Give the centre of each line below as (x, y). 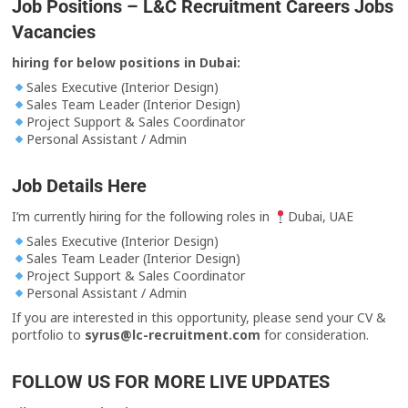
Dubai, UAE (321, 217)
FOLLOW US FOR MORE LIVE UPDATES (171, 382)
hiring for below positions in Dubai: (127, 63)
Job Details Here (80, 186)
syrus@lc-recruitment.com (173, 335)
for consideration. (315, 335)
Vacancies (54, 32)
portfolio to (49, 335)
